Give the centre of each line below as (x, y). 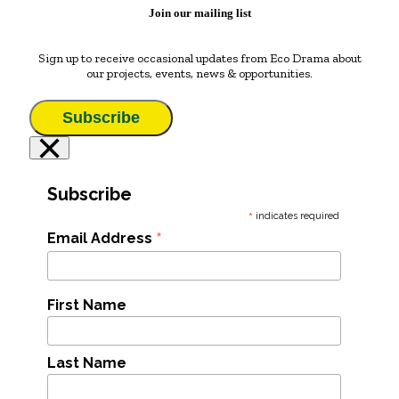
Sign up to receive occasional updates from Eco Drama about (199, 58)
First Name (87, 305)
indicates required (297, 216)
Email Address (102, 238)
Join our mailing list (199, 12)
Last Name (87, 363)
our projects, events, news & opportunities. (199, 73)
